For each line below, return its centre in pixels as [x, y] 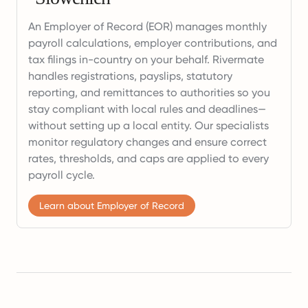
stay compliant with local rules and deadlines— [147, 109]
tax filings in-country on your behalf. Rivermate [146, 59]
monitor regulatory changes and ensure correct [147, 142]
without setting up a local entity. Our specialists [148, 125]
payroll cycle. [62, 175]
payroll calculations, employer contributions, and [153, 43]
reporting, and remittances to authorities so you [149, 92]
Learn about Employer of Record [112, 205]
